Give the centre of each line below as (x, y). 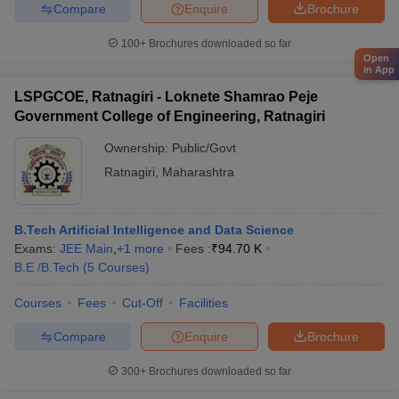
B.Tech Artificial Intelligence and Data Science (154, 230)
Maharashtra (198, 172)
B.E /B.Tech (47, 267)
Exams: (37, 248)
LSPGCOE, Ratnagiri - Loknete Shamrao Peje (166, 97)
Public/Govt (204, 148)
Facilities (204, 303)
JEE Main (86, 248)
